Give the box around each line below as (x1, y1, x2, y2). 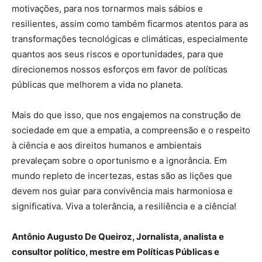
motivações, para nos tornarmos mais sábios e (12, 2, 203, 14)
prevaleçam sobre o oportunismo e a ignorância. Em (12, 154, 227, 166)
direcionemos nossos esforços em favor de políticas (12, 63, 227, 75)
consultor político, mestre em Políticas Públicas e (12, 246, 219, 257)
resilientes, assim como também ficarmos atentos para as (12, 18, 249, 29)
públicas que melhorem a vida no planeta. (12, 78, 183, 90)
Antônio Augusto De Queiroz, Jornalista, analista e (12, 230, 224, 242)
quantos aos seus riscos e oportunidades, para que (12, 48, 223, 60)
